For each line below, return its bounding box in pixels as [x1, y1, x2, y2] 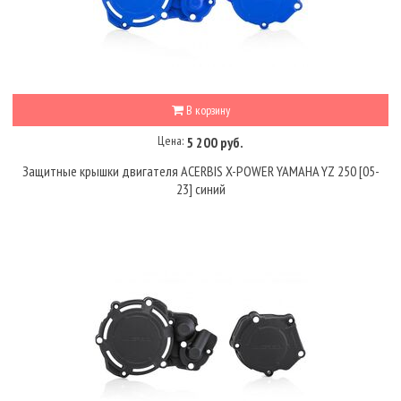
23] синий [175, 180, 226, 199]
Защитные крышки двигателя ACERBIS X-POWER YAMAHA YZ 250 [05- [21, 162, 380, 181]
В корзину [183, 101, 230, 118]
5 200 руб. [186, 132, 243, 151]
